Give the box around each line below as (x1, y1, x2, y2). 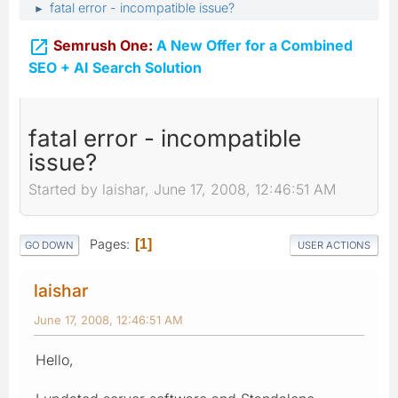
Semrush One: (53, 36, 153, 54)
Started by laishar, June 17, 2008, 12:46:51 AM (28, 180, 336, 199)
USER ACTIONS (298, 238, 370, 251)
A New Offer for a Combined (153, 36, 353, 54)
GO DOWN (25, 238, 74, 251)
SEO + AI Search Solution (28, 58, 202, 76)
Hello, (36, 350, 74, 369)
